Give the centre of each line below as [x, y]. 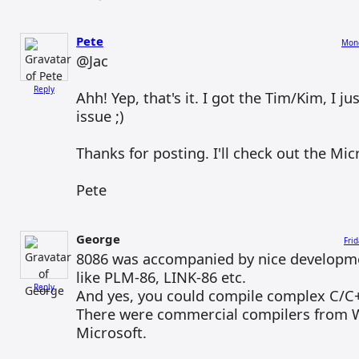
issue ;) [100, 116]
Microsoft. [111, 332]
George [98, 239]
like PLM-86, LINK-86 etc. [161, 277]
